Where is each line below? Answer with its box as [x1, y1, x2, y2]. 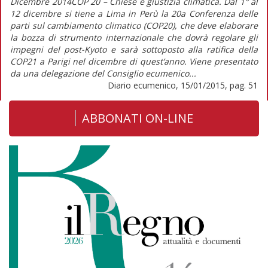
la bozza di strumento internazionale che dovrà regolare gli [10, 31, 258, 43]
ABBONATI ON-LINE [81, 109, 193, 126]
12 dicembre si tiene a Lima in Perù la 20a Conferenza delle [10, 7, 258, 19]
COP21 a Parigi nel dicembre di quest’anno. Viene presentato [10, 55, 258, 67]
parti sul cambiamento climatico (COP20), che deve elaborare [10, 19, 258, 31]
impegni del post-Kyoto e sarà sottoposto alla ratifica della [10, 43, 258, 55]
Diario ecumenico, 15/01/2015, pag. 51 [108, 79, 258, 91]
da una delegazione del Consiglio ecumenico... [10, 67, 196, 79]
